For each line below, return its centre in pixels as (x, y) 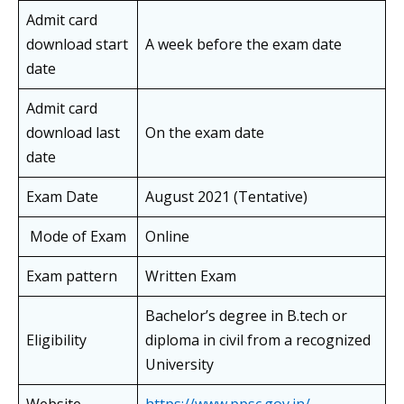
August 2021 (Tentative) (226, 197)
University (179, 365)
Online (169, 237)
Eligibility (56, 340)
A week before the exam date (243, 45)
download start (77, 45)
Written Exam (191, 276)
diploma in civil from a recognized (258, 340)
